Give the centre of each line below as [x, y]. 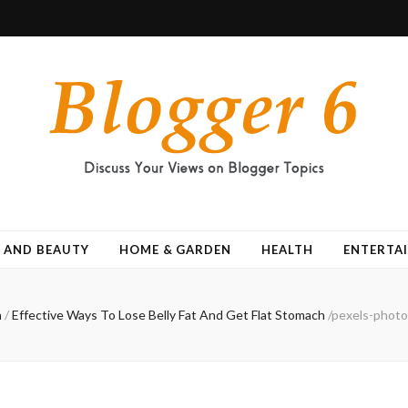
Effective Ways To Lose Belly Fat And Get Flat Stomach [168, 315]
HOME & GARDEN [175, 250]
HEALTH [288, 250]
